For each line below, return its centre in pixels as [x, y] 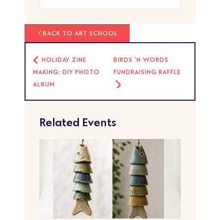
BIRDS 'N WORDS [141, 59]
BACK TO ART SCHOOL [80, 33]
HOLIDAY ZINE [63, 59]
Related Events [78, 122]
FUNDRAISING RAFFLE [147, 71]
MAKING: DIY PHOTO [66, 71]
